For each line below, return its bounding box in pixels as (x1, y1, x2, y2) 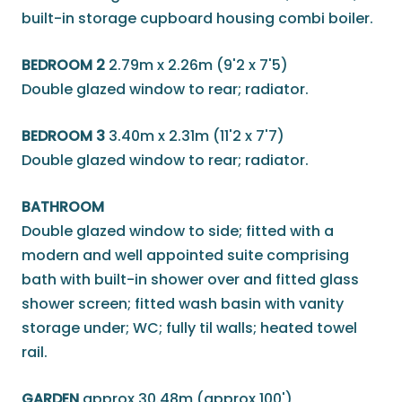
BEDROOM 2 (22, 55, 105, 76)
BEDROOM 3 (22, 126, 105, 147)
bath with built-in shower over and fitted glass (22, 269, 359, 291)
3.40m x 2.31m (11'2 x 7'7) (109, 126, 284, 147)
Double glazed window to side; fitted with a (22, 221, 334, 242)
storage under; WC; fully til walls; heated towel (22, 318, 357, 339)
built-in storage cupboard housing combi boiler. (22, 8, 373, 30)
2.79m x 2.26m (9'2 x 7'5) (109, 55, 288, 76)
